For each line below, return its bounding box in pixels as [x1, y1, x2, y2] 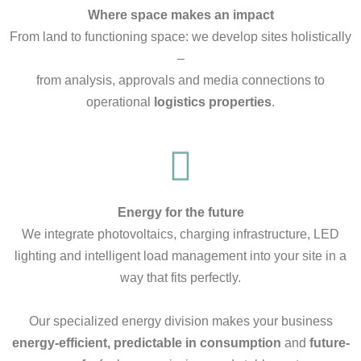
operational [86, 94, 154, 109]
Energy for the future [117, 205, 244, 219]
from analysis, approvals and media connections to [36, 73, 325, 87]
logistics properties [154, 94, 272, 109]
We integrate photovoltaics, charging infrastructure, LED [22, 226, 339, 241]
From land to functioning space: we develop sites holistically [10, 29, 351, 44]
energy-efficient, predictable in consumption [11, 335, 281, 350]
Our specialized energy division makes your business [28, 313, 333, 328]
